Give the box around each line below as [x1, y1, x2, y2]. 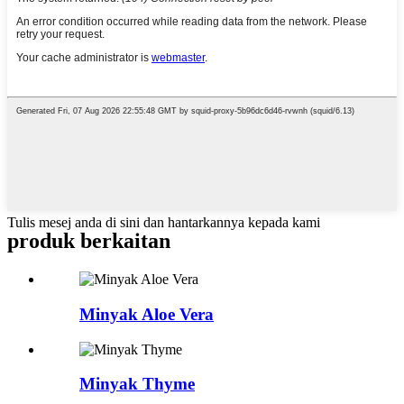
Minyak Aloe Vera [79, 304, 214, 324]
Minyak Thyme [79, 374, 195, 394]
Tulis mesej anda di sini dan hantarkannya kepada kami [7, 215, 320, 231]
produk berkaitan [7, 229, 170, 253]
